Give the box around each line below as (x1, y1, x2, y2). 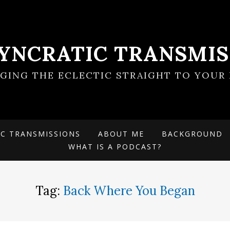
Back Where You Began (63, 183, 195, 199)
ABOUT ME (98, 129, 144, 139)
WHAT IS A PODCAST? (68, 142, 162, 151)
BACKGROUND (162, 129, 223, 139)
